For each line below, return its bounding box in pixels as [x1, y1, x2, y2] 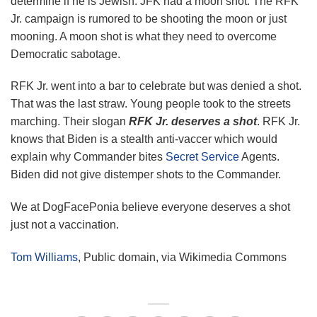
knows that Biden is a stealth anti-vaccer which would [11, 133, 277, 146]
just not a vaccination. [11, 219, 119, 231]
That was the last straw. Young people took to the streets [11, 98, 291, 110]
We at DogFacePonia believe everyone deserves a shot [11, 201, 290, 214]
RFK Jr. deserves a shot [129, 115, 257, 128]
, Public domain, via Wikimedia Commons [78, 250, 287, 263]
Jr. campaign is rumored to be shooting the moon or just [11, 12, 287, 25]
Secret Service [166, 151, 239, 163]
